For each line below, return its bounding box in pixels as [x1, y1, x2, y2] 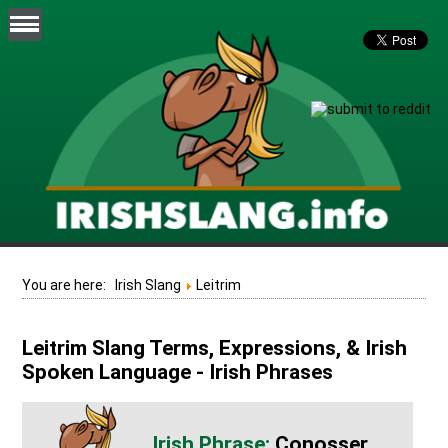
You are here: [22, 276, 116, 293]
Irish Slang [115, 276, 182, 293]
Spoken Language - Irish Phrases [22, 360, 334, 385]
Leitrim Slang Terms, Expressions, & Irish [22, 336, 408, 361]
